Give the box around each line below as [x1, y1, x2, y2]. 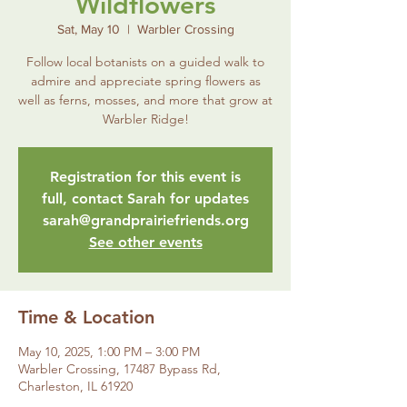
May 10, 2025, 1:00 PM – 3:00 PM [18, 343, 200, 361]
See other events [88, 233, 203, 252]
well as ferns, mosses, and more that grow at [18, 92, 273, 109]
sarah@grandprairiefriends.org [42, 212, 249, 230]
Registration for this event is [50, 168, 241, 186]
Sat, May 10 [56, 22, 120, 37]
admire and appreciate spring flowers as [30, 73, 261, 90]
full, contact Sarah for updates [42, 190, 249, 208]
